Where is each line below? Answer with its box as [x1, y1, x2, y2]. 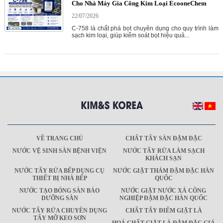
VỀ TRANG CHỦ [36, 135, 83, 142]
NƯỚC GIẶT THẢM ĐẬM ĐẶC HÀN [113, 167, 214, 175]
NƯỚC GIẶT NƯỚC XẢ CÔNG [121, 187, 206, 195]
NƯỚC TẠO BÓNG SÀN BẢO [19, 187, 100, 195]
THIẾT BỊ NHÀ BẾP [32, 175, 87, 182]
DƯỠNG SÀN [41, 195, 78, 202]
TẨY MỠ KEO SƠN [33, 215, 86, 222]
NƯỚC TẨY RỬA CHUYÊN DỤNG [12, 207, 107, 215]
